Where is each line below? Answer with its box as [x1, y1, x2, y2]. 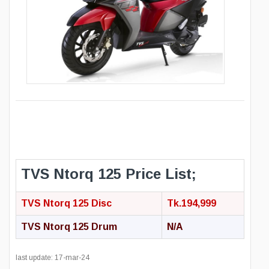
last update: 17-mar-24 [16, 253, 89, 262]
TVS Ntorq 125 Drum [21, 222, 117, 232]
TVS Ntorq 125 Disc [21, 198, 112, 209]
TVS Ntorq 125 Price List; [21, 166, 196, 183]
